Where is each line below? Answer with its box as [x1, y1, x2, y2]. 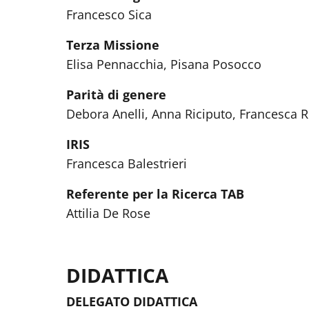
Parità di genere [66, 86, 166, 103]
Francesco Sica [66, 6, 152, 23]
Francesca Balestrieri [66, 155, 187, 172]
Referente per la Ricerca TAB [66, 186, 244, 202]
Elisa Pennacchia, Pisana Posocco [66, 56, 261, 72]
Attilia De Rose [66, 205, 150, 221]
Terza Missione [66, 37, 159, 53]
